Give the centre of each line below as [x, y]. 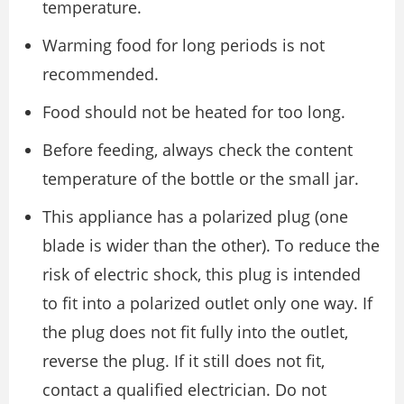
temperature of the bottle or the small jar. [201, 179]
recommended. [101, 74]
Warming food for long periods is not [184, 45]
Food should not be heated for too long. [194, 112]
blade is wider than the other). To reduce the [211, 245]
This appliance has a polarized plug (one [195, 216]
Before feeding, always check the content [197, 150]
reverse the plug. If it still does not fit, [184, 361]
